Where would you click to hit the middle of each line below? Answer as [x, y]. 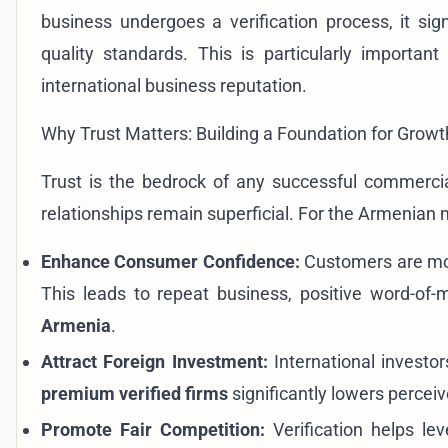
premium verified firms [134, 393]
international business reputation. [174, 85]
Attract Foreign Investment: [154, 361]
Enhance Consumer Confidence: [170, 261]
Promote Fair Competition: [153, 429]
